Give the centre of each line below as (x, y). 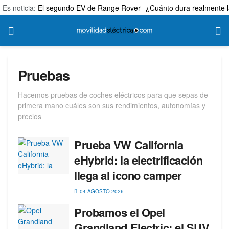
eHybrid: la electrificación (139, 160)
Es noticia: (20, 8)
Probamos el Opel (120, 212)
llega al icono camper (128, 175)
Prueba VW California (129, 145)
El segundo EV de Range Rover (89, 8)
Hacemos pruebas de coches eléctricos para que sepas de (113, 95)
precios (30, 116)
